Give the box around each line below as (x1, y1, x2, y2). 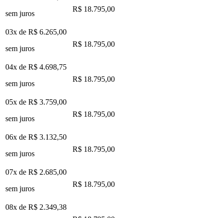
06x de (5, 132, 28, 141)
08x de (5, 202, 28, 211)
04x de (5, 62, 28, 71)
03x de (5, 27, 28, 36)
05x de (5, 97, 28, 106)
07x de (5, 167, 28, 176)
